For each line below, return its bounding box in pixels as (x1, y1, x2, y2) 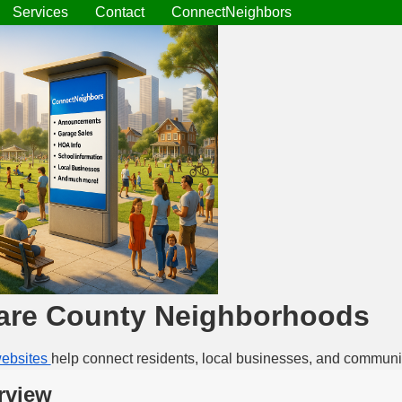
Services (13, 4, 68, 20)
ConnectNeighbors (171, 4, 292, 20)
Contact (95, 4, 144, 20)
